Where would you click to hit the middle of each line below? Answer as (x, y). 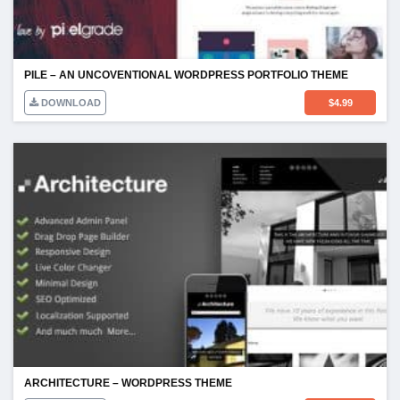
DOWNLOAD (70, 103)
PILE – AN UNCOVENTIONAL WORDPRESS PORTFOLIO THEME (186, 75)
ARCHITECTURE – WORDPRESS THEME (128, 383)
